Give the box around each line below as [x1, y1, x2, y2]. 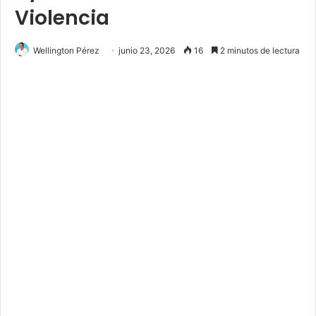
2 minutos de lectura [218, 44, 300, 56]
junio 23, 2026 [119, 44, 175, 56]
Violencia [15, 4, 109, 32]
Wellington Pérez [33, 44, 99, 56]
